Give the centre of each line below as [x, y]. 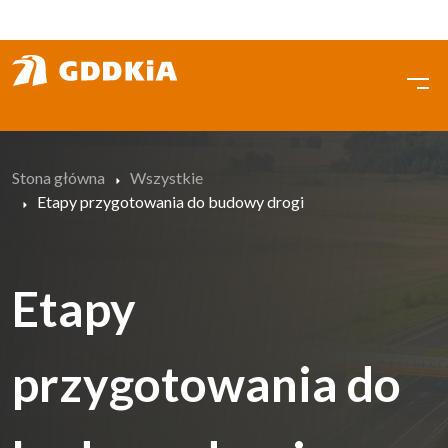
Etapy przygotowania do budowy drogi [170, 201]
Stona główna [58, 177]
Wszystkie [166, 177]
